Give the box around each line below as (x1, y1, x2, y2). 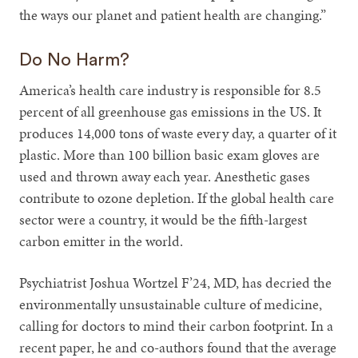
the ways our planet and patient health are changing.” (19, 4, 327, 25)
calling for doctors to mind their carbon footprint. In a (19, 315, 334, 336)
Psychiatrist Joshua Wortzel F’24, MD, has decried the (19, 272, 332, 292)
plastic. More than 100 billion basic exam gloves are (19, 144, 320, 165)
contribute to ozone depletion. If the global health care (19, 187, 335, 208)
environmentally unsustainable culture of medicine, (19, 293, 323, 314)
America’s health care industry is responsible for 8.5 (19, 79, 322, 100)
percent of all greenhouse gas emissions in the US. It (19, 101, 322, 121)
